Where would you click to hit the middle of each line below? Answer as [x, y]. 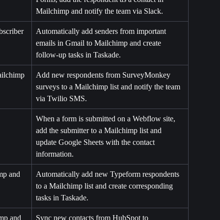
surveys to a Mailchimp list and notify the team [109, 87]
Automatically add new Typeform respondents [109, 174]
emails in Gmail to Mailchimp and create [99, 43]
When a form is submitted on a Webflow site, [107, 119]
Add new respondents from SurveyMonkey [104, 75]
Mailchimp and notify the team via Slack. [99, 11]
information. [55, 154]
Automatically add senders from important [102, 31]
